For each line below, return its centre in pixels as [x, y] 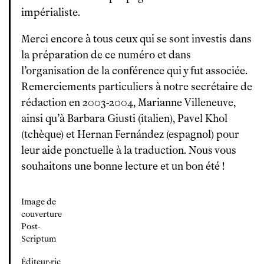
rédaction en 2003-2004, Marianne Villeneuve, [128, 103]
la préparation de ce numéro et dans [106, 55]
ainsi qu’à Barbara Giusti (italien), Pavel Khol [124, 118]
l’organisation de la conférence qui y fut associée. [134, 71]
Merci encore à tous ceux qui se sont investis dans [136, 39]
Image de [39, 202]
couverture [42, 214]
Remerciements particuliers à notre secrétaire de [137, 87]
